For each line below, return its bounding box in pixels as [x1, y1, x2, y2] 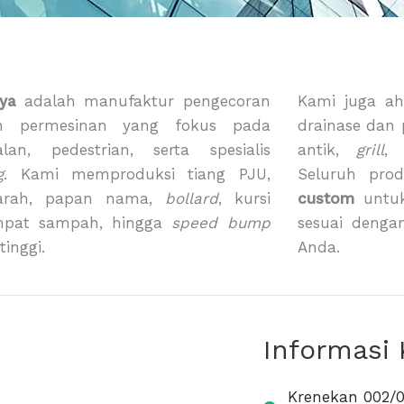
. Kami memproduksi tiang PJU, [4, 164, 271, 183]
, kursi [217, 188, 271, 207]
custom [297, 188, 354, 207]
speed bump [171, 213, 271, 232]
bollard [164, 188, 218, 207]
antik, [297, 140, 356, 159]
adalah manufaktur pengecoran [15, 91, 271, 110]
